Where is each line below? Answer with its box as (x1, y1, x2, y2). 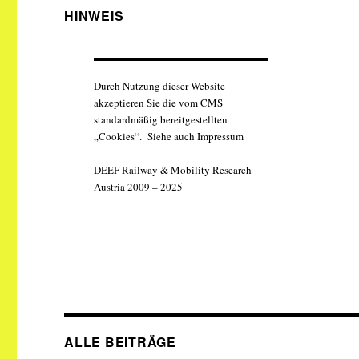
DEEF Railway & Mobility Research (93, 162, 252, 177)
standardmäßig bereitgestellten (93, 111, 228, 127)
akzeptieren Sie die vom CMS (93, 95, 223, 110)
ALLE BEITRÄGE (64, 332, 176, 351)
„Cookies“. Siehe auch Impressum (93, 128, 244, 143)
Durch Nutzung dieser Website (93, 78, 225, 93)
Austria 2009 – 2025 (93, 179, 183, 194)
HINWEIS (64, 6, 124, 25)
